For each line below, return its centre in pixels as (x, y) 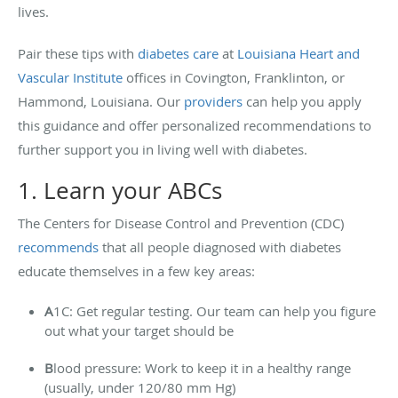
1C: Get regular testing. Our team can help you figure (215, 310)
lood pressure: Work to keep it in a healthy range (202, 367)
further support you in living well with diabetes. (164, 149)
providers (213, 101)
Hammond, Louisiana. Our (101, 101)
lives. (35, 11)
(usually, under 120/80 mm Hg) (140, 387)
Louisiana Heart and (298, 53)
